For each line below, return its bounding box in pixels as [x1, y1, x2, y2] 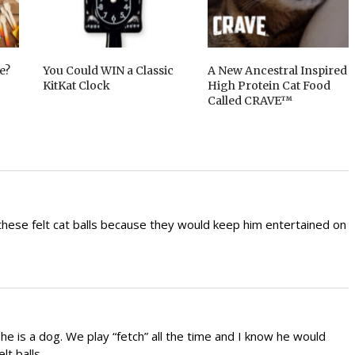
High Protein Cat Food [207, 78, 330, 93]
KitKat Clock [43, 78, 111, 93]
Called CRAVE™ [207, 93, 293, 108]
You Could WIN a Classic [43, 63, 174, 78]
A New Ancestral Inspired [207, 63, 347, 78]
